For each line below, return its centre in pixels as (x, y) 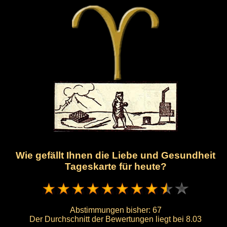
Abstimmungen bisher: (111, 210)
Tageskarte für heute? (116, 167)
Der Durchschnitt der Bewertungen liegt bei (108, 219)
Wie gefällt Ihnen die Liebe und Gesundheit (116, 156)
